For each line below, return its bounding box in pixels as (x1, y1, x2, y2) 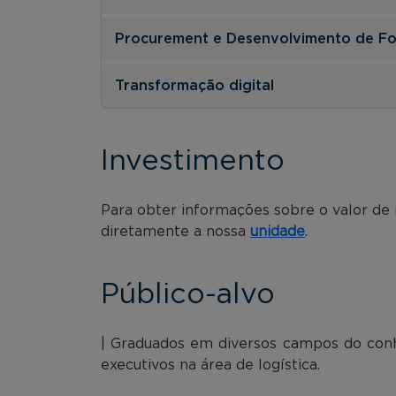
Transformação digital (115, 78, 274, 93)
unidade (250, 224, 305, 239)
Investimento (101, 146, 285, 175)
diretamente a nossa (101, 224, 250, 239)
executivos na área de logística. (101, 357, 320, 372)
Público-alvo (101, 279, 275, 308)
